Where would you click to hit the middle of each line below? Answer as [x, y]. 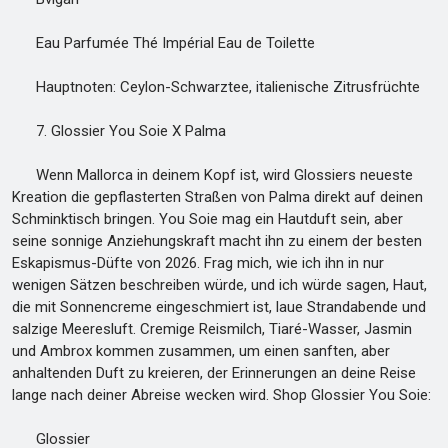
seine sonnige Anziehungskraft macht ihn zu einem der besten [217, 241]
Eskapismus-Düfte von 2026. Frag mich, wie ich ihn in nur [198, 263]
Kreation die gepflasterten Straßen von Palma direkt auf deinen [217, 197]
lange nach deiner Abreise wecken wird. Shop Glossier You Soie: [221, 395]
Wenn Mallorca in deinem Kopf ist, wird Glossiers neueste [212, 175]
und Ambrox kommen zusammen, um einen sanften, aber [201, 351]
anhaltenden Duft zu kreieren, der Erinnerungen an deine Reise [214, 373]
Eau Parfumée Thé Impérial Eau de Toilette [163, 43]
